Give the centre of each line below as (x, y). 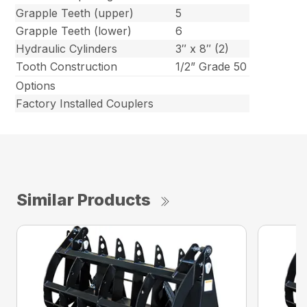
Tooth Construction (67, 67)
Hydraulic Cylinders (67, 49)
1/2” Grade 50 (211, 67)
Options (36, 86)
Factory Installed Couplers (85, 104)
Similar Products (84, 200)
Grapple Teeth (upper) (75, 13)
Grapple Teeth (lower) (74, 31)
